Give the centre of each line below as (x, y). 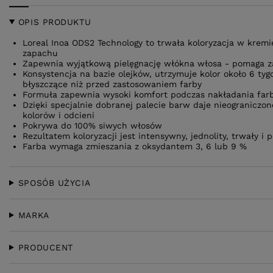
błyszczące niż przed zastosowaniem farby (112, 84)
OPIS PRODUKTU (55, 22)
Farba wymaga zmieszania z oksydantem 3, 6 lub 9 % (135, 146)
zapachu (40, 53)
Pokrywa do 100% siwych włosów (92, 126)
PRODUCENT (45, 247)
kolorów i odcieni (58, 115)
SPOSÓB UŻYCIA (54, 183)
